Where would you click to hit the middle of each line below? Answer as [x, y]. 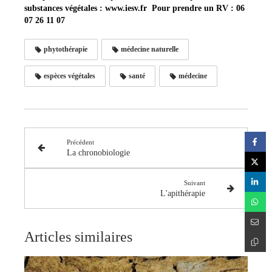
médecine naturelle [149, 49]
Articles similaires [78, 236]
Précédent [80, 142]
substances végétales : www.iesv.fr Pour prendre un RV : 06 [134, 8]
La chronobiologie [98, 152]
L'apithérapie [183, 193]
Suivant [195, 182]
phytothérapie [65, 49]
